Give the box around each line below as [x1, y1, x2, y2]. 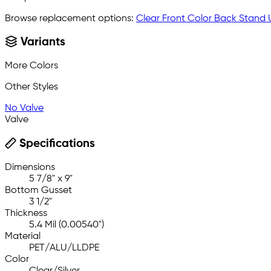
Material [5, 232, 41, 242]
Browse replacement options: [5, 13, 136, 24]
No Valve [5, 103, 44, 114]
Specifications [16, 139, 95, 150]
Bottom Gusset [5, 186, 72, 196]
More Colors [5, 61, 58, 71]
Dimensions [5, 163, 55, 173]
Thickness [5, 209, 47, 219]
